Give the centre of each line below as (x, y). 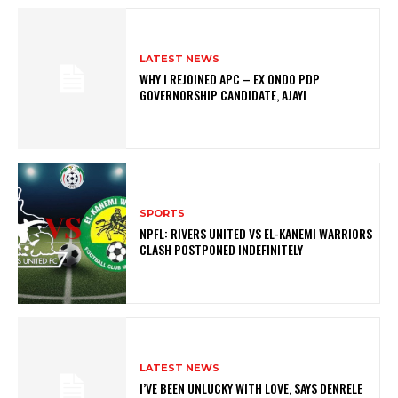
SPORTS (163, 213)
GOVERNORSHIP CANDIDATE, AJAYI (223, 94)
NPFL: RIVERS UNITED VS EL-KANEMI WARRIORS (256, 233)
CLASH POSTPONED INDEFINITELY (222, 249)
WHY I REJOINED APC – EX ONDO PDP (230, 78)
